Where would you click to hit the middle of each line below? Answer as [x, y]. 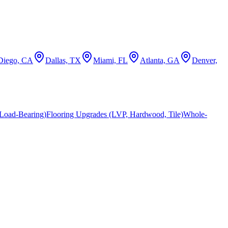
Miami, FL [110, 61]
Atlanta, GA [160, 61]
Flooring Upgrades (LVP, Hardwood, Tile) [115, 114]
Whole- [195, 114]
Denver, [205, 61]
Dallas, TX [63, 61]
